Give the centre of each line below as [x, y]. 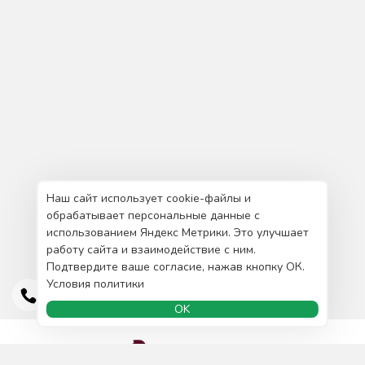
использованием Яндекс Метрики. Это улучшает [177, 233]
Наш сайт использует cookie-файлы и [148, 198]
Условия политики [95, 284]
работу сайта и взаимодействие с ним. [151, 250]
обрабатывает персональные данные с [153, 215]
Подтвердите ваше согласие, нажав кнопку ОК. [175, 267]
